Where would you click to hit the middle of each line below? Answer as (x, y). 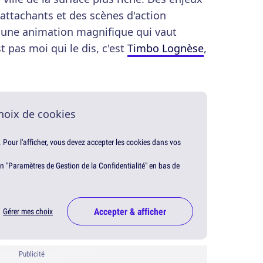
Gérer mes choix (28, 212)
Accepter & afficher (130, 212)
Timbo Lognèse (166, 48)
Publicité (32, 254)
